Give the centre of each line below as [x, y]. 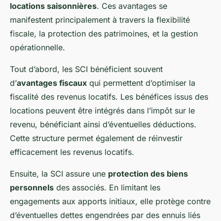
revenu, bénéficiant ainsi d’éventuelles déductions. [103, 125]
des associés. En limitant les [107, 188]
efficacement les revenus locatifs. [72, 152]
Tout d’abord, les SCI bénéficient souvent [86, 69]
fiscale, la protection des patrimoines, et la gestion [104, 34]
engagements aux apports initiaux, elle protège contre [110, 202]
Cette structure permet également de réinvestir [96, 138]
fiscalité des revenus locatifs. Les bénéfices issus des [109, 97]
